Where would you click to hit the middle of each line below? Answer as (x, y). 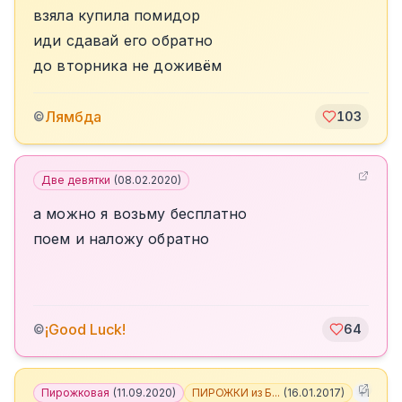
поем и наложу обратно (122, 239)
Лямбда (73, 117)
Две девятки (76, 180)
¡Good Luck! (85, 329)
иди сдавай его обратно (123, 40)
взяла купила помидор (117, 15)
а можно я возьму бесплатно (140, 214)
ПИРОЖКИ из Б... (236, 393)
